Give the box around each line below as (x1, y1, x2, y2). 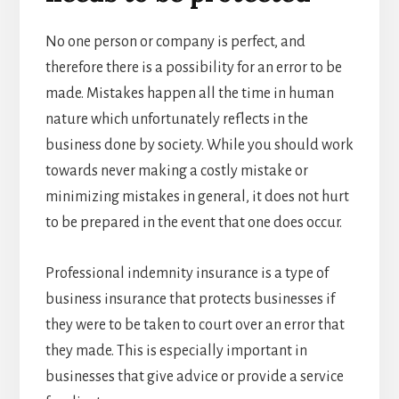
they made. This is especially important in (45, 343, 307, 360)
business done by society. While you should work (45, 137, 354, 154)
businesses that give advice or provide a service (45, 369, 344, 386)
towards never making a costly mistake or (45, 163, 308, 180)
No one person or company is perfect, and (45, 34, 305, 51)
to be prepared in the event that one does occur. (45, 215, 342, 232)
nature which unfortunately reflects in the (45, 111, 308, 128)
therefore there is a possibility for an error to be (45, 60, 342, 77)
